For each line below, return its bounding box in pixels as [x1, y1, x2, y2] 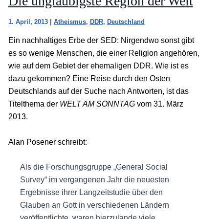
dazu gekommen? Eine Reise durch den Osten [8, 74, 170, 83]
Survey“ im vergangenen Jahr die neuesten [20, 175, 169, 184]
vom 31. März [134, 99, 183, 108]
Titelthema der [8, 99, 60, 108]
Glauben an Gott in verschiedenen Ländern [20, 201, 169, 210]
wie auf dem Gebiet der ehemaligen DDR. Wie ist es [8, 61, 189, 70]
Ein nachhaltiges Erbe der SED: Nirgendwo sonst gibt [8, 36, 194, 44]
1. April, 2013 [8, 18, 50, 25]
